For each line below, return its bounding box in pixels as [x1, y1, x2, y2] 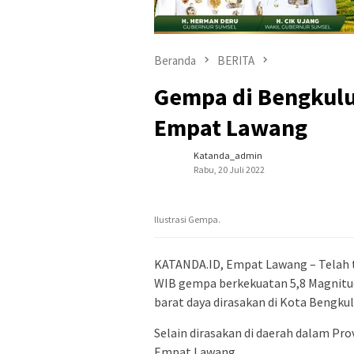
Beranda [154, 52, 196, 68]
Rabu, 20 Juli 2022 [194, 163, 265, 175]
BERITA [217, 52, 254, 68]
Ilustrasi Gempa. [154, 213, 220, 225]
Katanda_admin [194, 149, 262, 161]
